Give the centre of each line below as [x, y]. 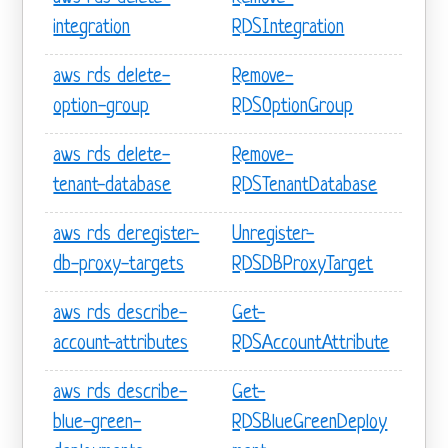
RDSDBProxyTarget [303, 265]
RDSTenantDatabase [305, 186]
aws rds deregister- [126, 235]
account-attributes [121, 344]
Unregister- [273, 235]
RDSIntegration [288, 28]
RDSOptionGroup [293, 107]
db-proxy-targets [119, 265]
